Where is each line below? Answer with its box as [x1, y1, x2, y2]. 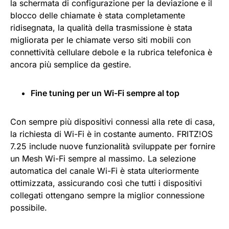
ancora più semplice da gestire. [10, 59, 131, 70]
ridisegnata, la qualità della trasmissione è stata [10, 22, 192, 33]
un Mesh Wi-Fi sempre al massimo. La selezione [10, 153, 196, 164]
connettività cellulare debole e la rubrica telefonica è [10, 47, 212, 57]
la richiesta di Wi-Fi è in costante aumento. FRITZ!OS [10, 128, 213, 139]
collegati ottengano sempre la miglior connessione [10, 190, 204, 200]
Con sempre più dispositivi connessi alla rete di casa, [10, 116, 215, 127]
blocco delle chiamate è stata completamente [10, 10, 185, 20]
